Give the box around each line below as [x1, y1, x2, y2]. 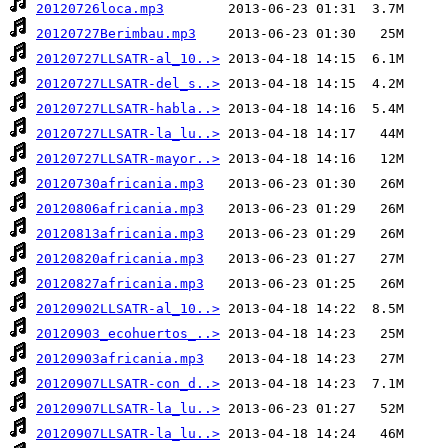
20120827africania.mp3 [36, 276, 204, 292]
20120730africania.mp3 [36, 176, 204, 192]
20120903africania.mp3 [36, 351, 204, 367]
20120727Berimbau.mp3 [36, 26, 196, 42]
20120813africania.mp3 [36, 226, 204, 242]
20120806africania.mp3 [36, 201, 204, 217]
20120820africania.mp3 [36, 251, 204, 267]
